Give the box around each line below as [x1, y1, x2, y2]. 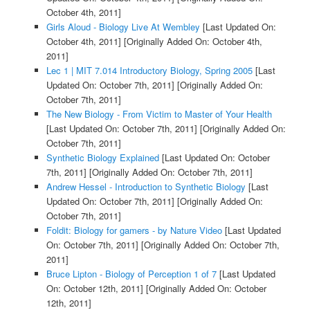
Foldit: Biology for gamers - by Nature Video [46, 224, 222, 237]
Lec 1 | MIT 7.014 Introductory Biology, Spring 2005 [46, 64, 253, 77]
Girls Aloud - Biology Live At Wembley [46, 20, 200, 34]
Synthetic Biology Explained [46, 151, 159, 165]
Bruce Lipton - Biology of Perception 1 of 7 [46, 267, 217, 281]
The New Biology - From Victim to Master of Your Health [46, 107, 272, 121]
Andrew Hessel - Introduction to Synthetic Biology [46, 180, 246, 194]
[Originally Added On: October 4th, [120, 35, 262, 48]
